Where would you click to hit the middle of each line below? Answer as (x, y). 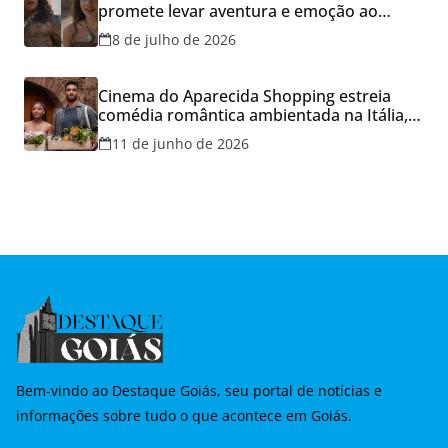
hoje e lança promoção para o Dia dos (241, 134)
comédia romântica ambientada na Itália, (253, 115)
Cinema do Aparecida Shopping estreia (244, 96)
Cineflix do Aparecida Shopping (218, 30)
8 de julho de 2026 (174, 40)
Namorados (143, 153)
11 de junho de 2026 (180, 144)
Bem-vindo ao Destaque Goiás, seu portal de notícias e (199, 391)
